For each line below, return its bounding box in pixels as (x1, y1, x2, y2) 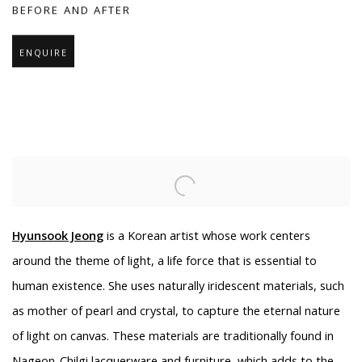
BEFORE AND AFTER (12, 3, 132, 19)
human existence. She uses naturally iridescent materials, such (12, 278, 344, 294)
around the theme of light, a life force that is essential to (12, 253, 317, 269)
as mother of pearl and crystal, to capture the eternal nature (12, 303, 340, 319)
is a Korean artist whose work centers (103, 228, 310, 244)
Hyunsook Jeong (12, 228, 103, 244)
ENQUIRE (19, 47, 68, 60)
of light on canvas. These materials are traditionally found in (12, 328, 334, 344)
